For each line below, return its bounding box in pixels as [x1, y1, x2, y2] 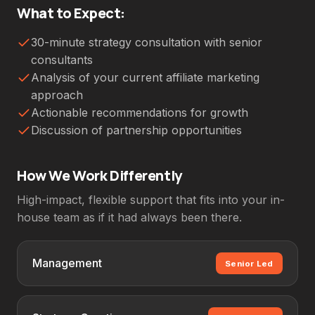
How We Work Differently [17, 166, 182, 186]
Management [32, 256, 102, 271]
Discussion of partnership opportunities [31, 122, 242, 137]
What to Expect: [17, 3, 125, 22]
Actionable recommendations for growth [31, 105, 248, 120]
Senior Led [225, 258, 274, 269]
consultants [31, 52, 93, 67]
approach [31, 87, 83, 102]
